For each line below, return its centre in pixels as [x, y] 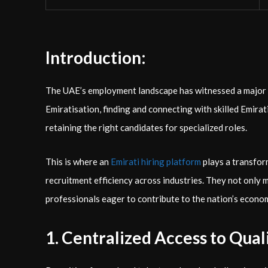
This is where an [78, 162]
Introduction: [96, 57]
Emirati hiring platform [156, 162]
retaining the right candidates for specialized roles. [146, 127]
